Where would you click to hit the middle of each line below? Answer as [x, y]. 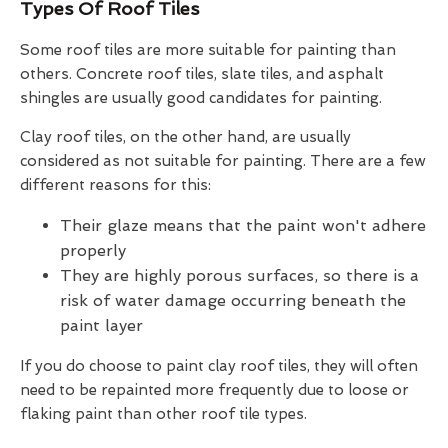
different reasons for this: [115, 184]
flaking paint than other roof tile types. [163, 413]
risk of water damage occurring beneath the [233, 300]
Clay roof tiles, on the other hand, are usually [185, 136]
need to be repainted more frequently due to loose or [214, 389]
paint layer [101, 325]
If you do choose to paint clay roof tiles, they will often [219, 365]
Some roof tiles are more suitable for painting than [208, 49]
